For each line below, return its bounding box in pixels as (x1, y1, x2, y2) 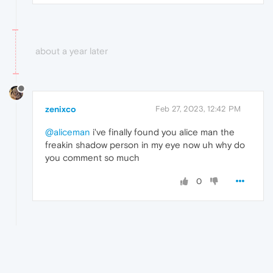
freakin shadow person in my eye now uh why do (45, 139, 245, 150)
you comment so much (45, 152, 140, 163)
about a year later (35, 46, 108, 57)
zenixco (45, 104, 76, 114)
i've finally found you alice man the (90, 126, 235, 137)
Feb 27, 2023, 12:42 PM (155, 104, 241, 113)
